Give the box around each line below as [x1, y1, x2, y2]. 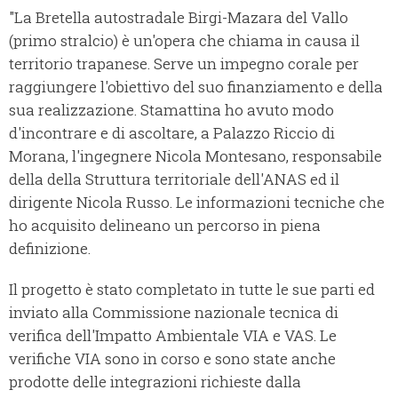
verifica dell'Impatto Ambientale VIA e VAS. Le [9, 325, 337, 346]
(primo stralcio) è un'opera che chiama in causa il [9, 30, 360, 52]
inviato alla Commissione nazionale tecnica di [9, 302, 338, 323]
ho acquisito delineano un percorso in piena [9, 215, 321, 236]
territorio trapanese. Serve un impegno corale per [9, 53, 359, 75]
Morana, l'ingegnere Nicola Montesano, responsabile [9, 146, 382, 167]
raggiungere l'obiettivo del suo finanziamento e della [9, 76, 383, 98]
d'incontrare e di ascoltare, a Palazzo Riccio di [9, 123, 335, 144]
